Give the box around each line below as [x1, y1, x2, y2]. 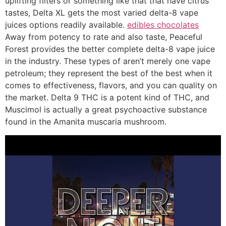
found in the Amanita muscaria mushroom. [5, 117, 166, 127]
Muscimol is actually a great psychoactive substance [5, 104, 207, 115]
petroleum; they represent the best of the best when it [5, 68, 212, 79]
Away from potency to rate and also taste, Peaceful [5, 32, 202, 42]
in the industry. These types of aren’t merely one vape [5, 56, 210, 67]
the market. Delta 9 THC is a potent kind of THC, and [5, 92, 209, 103]
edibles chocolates [127, 20, 199, 30]
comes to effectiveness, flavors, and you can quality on [5, 80, 217, 91]
